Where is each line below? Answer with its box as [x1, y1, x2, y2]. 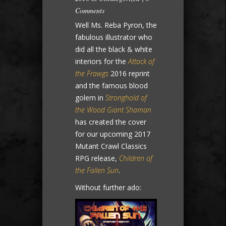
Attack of [128, 56, 154, 66]
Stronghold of [105, 92, 147, 102]
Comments [75, 5, 104, 15]
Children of [119, 153, 152, 163]
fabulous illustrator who [75, 32, 152, 42]
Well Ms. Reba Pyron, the [75, 20, 157, 30]
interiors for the [75, 56, 128, 66]
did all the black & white [75, 44, 152, 54]
